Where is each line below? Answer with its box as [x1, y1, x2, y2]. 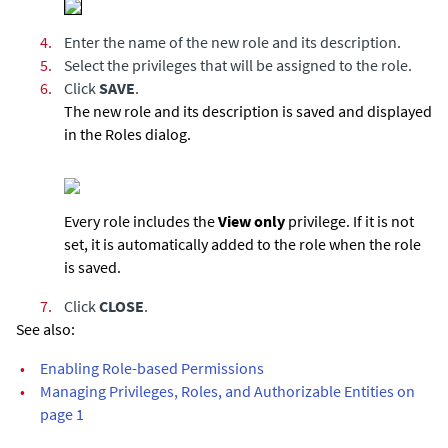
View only [218, 210, 285, 231]
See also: [16, 318, 75, 339]
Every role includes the [64, 210, 218, 231]
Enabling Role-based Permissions [40, 357, 264, 378]
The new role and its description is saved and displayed [64, 100, 432, 121]
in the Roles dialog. [64, 123, 191, 144]
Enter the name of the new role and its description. [64, 31, 401, 52]
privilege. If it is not [285, 210, 414, 231]
